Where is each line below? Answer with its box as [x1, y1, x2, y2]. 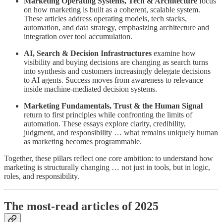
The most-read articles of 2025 [4, 200, 159, 213]
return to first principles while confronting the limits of [24, 111, 192, 119]
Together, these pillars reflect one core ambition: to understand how [4, 154, 213, 163]
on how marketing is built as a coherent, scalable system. [24, 5, 200, 14]
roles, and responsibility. [4, 172, 79, 181]
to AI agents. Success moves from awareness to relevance [24, 76, 203, 85]
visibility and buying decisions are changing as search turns [24, 58, 208, 67]
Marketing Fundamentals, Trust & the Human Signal [24, 102, 203, 111]
